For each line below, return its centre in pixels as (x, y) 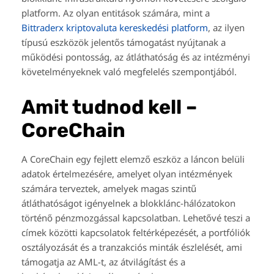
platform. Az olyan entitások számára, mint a (116, 13)
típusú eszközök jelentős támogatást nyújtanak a (124, 43)
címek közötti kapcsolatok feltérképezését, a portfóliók (136, 233)
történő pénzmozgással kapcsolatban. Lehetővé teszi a (136, 218)
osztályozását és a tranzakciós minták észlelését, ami (132, 247)
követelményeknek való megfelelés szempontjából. (129, 72)
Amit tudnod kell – (109, 107)
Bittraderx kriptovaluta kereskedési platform (115, 28)
